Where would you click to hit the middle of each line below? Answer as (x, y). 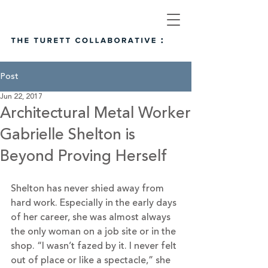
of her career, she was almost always (92, 217)
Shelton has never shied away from (89, 188)
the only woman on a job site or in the (95, 232)
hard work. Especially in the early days (95, 203)
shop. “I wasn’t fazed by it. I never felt (95, 246)
